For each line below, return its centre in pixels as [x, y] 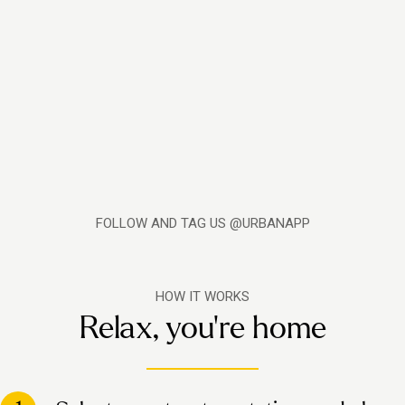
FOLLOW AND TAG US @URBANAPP [202, 223]
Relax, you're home [202, 328]
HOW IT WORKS [202, 297]
